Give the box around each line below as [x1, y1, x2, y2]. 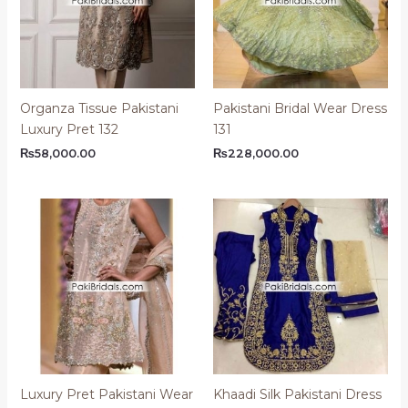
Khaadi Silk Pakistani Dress [213, 385, 382, 403]
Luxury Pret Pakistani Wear [19, 385, 193, 403]
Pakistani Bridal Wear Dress [213, 99, 387, 117]
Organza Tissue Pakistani [19, 99, 178, 117]
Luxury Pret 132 [19, 120, 118, 138]
